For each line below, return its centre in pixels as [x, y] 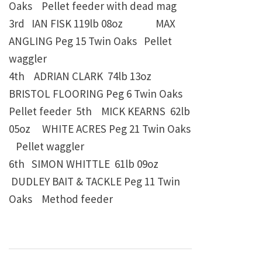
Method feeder [75, 199]
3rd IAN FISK [40, 24]
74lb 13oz [131, 76]
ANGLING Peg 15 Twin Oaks [73, 41]
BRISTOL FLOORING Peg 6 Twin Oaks [96, 94]
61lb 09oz [135, 164]
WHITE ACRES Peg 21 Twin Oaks [112, 129]
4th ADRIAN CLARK [56, 76]
